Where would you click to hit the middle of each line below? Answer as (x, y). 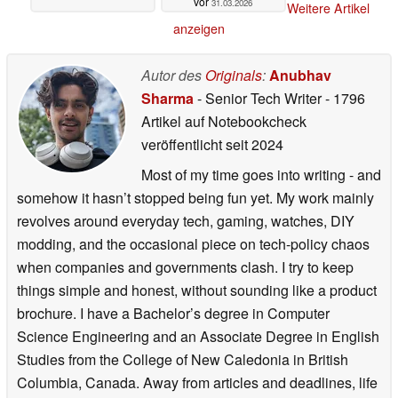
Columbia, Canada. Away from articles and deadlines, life (197, 382)
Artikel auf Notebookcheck (224, 121)
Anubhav (300, 75)
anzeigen (199, 28)
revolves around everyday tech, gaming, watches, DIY (186, 221)
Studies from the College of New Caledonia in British (183, 359)
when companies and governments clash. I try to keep (185, 267)
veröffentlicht (182, 144)
